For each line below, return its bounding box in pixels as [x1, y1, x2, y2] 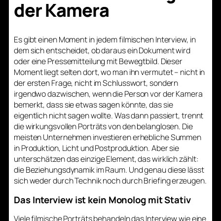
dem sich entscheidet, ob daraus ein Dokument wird [14, 45, 191, 56]
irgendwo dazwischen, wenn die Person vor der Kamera [14, 88, 203, 100]
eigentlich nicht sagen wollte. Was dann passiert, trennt [14, 110, 204, 121]
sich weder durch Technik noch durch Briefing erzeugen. [14, 175, 207, 186]
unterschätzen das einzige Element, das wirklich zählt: [14, 153, 199, 165]
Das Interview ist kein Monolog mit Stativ [14, 193, 191, 206]
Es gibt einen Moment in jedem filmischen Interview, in [14, 34, 196, 45]
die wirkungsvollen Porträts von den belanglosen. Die [14, 121, 193, 132]
